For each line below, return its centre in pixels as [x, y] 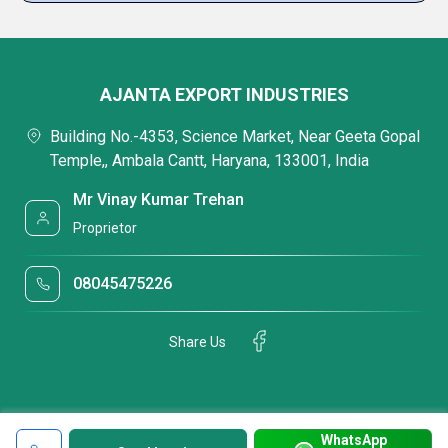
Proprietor [105, 228]
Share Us [197, 342]
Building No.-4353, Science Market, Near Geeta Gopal [235, 136]
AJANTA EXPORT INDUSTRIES [224, 94]
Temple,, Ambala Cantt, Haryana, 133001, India [209, 160]
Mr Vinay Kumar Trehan [159, 200]
